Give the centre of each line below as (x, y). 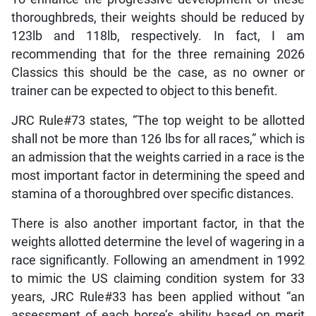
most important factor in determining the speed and (158, 175)
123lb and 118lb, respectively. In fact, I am (158, 36)
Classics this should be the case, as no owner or (158, 72)
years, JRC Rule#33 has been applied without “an (158, 297)
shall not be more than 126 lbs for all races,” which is (158, 139)
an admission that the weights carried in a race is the (158, 157)
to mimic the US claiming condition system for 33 (158, 278)
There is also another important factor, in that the (158, 223)
